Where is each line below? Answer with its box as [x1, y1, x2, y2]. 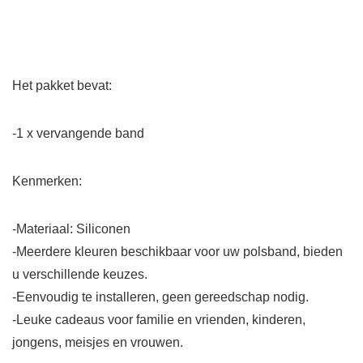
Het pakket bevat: [12, 79, 112, 93]
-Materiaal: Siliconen [12, 222, 130, 237]
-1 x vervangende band [12, 126, 144, 141]
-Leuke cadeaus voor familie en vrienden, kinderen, [12, 313, 305, 327]
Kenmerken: [12, 174, 82, 189]
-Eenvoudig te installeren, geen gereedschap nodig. [12, 290, 309, 305]
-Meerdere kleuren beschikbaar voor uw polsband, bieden [12, 245, 343, 259]
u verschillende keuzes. [12, 267, 147, 282]
